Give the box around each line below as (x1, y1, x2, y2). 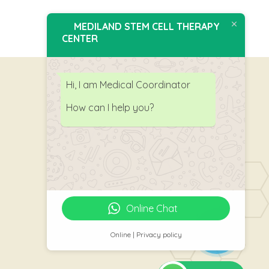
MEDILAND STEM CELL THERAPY (74, 20, 220, 32)
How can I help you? (66, 101, 154, 113)
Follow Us (51, 125, 118, 143)
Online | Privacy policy (110, 230, 182, 239)
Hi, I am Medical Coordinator (66, 78, 190, 91)
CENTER (62, 32, 98, 44)
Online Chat (126, 202, 178, 214)
